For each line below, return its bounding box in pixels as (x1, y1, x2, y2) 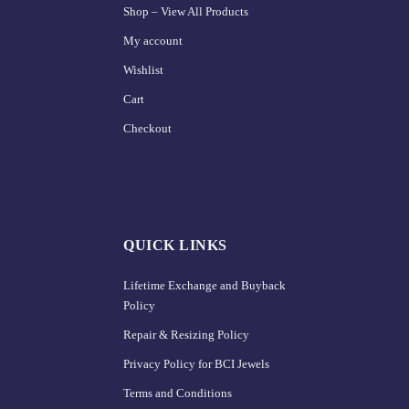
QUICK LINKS (123, 236, 227, 253)
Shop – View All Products (123, 5, 248, 19)
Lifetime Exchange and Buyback (123, 278, 286, 292)
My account (123, 34, 183, 48)
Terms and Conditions (123, 385, 232, 400)
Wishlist (123, 63, 163, 78)
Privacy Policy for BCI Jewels (123, 356, 269, 371)
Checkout (123, 121, 172, 136)
